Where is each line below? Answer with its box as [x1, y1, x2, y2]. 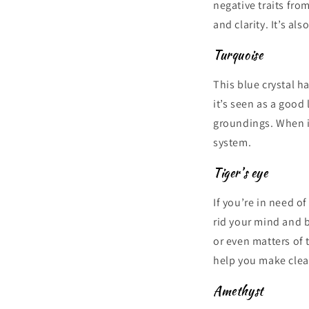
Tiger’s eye [213, 163, 268, 182]
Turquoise [213, 46, 263, 64]
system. [213, 135, 252, 150]
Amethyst [213, 281, 263, 300]
